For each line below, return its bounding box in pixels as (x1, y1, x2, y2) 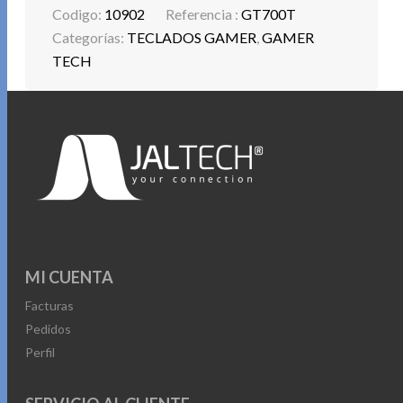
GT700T (241, 5, 297, 23)
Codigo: (52, 5, 105, 23)
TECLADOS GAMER (127, 29, 257, 47)
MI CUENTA (25, 267, 114, 288)
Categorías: (52, 29, 128, 47)
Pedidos (25, 321, 72, 337)
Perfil (25, 345, 56, 361)
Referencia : (166, 5, 242, 23)
